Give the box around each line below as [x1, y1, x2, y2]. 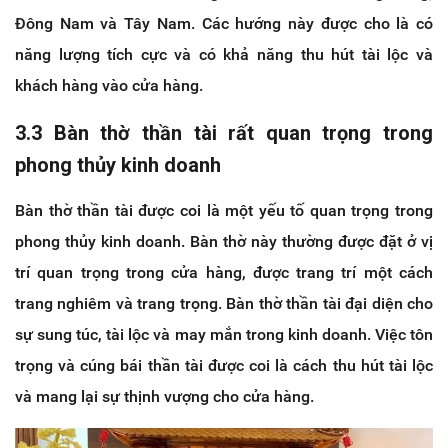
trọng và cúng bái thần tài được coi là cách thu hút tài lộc [15, 355, 433, 375]
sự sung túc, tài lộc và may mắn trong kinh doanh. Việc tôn [15, 324, 433, 344]
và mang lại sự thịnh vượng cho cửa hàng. [15, 386, 314, 406]
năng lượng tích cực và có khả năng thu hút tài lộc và [15, 44, 433, 64]
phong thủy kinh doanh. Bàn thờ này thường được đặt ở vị [15, 231, 433, 251]
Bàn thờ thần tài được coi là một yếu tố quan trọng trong [15, 200, 433, 220]
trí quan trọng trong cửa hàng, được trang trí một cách [15, 262, 433, 282]
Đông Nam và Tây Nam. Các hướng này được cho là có [15, 13, 433, 33]
